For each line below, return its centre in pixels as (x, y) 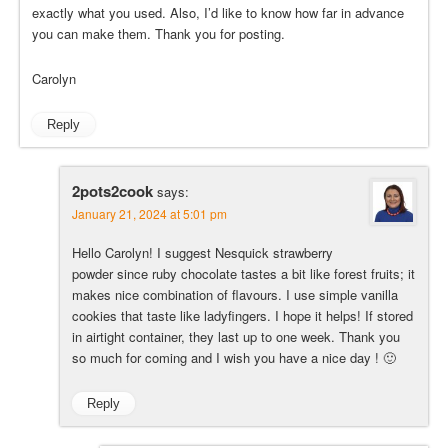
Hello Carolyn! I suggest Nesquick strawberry (202, 252)
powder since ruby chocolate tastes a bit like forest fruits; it (243, 273)
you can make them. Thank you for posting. (158, 33)
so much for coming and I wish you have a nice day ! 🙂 (234, 357)
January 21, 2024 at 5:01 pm (149, 213)
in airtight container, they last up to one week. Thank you (236, 336)
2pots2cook (112, 190)
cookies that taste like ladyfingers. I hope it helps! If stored (242, 315)
